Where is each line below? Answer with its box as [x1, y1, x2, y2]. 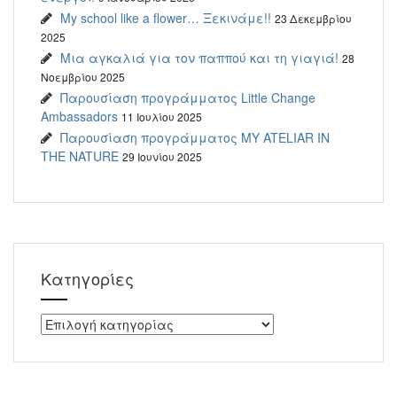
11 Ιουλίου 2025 [121, 109, 202, 125]
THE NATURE [41, 147, 119, 166]
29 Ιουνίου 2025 [122, 149, 202, 165]
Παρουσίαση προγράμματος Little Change [60, 89, 315, 107]
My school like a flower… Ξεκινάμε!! [60, 9, 271, 27]
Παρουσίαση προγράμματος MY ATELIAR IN [60, 128, 330, 147]
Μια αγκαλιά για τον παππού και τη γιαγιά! [60, 49, 339, 67]
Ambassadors [41, 107, 118, 126]
